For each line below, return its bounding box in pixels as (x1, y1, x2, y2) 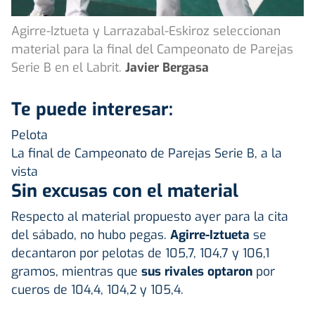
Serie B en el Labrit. (11, 58, 122, 76)
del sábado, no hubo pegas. (11, 226, 170, 243)
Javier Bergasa (125, 58, 209, 76)
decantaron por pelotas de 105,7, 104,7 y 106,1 (11, 244, 269, 262)
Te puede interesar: (11, 97, 173, 121)
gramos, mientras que (11, 262, 141, 280)
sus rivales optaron (141, 262, 256, 280)
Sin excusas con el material (11, 179, 238, 202)
